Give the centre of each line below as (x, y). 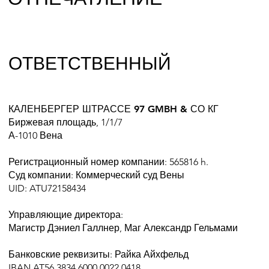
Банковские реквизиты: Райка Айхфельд (98, 254)
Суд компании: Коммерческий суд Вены (96, 175)
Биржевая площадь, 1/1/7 (66, 122)
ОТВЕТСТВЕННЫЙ (89, 63)
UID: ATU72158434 (47, 188)
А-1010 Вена (35, 135)
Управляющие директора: (65, 214)
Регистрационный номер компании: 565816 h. (108, 162)
